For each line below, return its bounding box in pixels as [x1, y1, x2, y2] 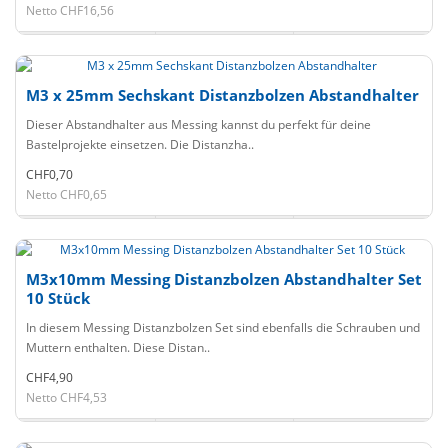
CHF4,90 [26, 369, 73, 386]
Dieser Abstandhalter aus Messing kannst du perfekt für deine [26, 116, 371, 133]
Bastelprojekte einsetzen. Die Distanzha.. [26, 136, 254, 153]
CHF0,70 [26, 166, 73, 183]
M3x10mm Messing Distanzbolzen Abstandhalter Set [26, 269, 422, 289]
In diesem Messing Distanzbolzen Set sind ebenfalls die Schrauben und [26, 319, 420, 336]
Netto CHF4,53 [26, 389, 107, 406]
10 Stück [26, 288, 90, 308]
